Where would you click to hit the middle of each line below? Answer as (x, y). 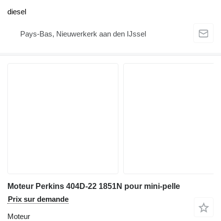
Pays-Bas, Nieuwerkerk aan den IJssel (83, 34)
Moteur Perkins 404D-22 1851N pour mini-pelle (94, 186)
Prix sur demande (38, 199)
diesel (17, 12)
